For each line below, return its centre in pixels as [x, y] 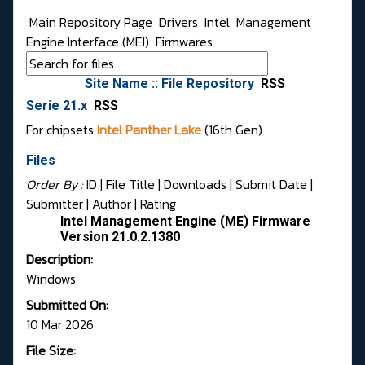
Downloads [195, 185]
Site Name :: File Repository [171, 84]
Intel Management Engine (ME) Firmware [185, 222]
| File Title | [130, 185]
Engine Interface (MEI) [89, 42]
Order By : [56, 185]
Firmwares [184, 42]
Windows [51, 279]
